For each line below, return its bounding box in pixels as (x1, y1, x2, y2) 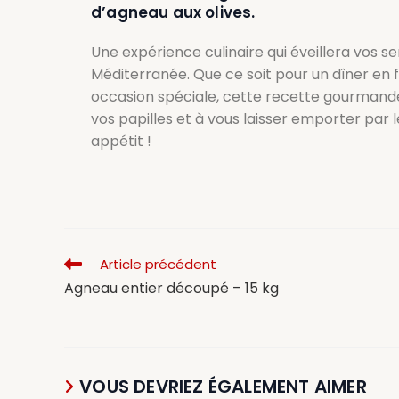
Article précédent (100, 254, 216, 273)
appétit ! (91, 130, 151, 151)
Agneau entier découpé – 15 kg (64, 277, 279, 298)
